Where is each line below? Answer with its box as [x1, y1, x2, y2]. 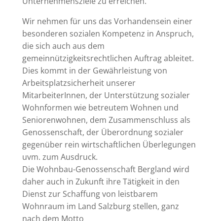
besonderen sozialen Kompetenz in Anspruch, [22, 28, 194, 39]
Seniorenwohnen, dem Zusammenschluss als [22, 114, 190, 125]
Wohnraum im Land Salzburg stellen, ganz [22, 200, 179, 212]
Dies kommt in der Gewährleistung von [22, 65, 167, 76]
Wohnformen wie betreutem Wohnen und [22, 102, 179, 113]
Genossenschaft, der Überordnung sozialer [22, 126, 184, 138]
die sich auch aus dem [22, 40, 105, 51]
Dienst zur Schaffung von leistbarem [22, 188, 158, 199]
